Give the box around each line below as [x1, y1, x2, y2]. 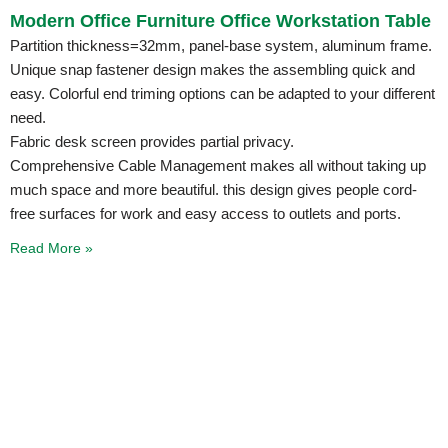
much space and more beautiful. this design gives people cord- [10, 180, 417, 198]
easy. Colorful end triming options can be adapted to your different [10, 84, 435, 102]
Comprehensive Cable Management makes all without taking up [10, 156, 426, 174]
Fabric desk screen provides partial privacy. [10, 132, 294, 150]
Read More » [10, 239, 93, 256]
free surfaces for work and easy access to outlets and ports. [10, 204, 401, 222]
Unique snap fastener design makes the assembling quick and [10, 60, 415, 78]
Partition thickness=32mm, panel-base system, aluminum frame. [10, 36, 432, 54]
